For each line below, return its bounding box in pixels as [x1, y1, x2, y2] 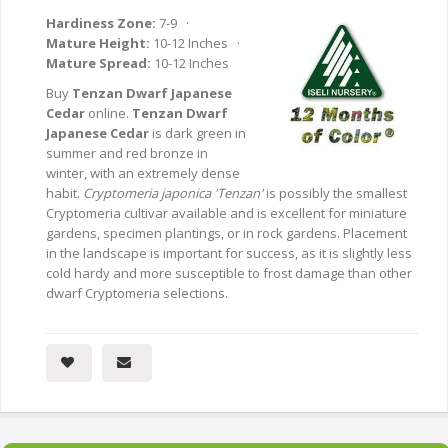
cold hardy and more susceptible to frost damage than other [46, 264, 412, 283]
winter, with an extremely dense [46, 164, 240, 183]
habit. [46, 184, 83, 203]
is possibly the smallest [263, 184, 407, 203]
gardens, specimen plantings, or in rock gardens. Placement [46, 224, 407, 243]
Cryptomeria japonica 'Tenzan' [83, 184, 263, 203]
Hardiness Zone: [46, 14, 156, 33]
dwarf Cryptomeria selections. [46, 284, 228, 303]
